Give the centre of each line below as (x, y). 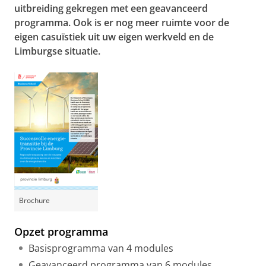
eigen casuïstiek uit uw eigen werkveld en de (114, 37)
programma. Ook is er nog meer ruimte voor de (122, 23)
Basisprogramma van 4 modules (101, 248)
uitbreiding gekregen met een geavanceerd (111, 9)
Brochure (34, 201)
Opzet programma (61, 232)
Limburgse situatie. (57, 51)
